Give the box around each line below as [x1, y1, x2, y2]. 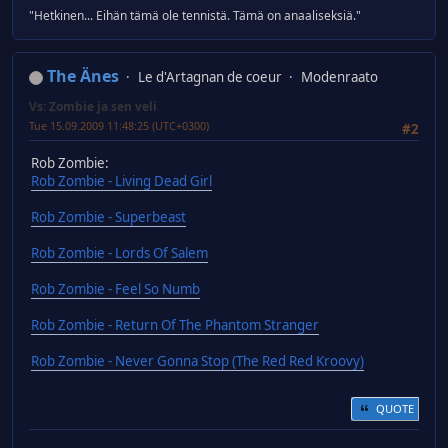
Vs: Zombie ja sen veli [29, 98, 157, 116]
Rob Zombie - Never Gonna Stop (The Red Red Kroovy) [31, 352, 364, 371]
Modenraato [301, 68, 378, 87]
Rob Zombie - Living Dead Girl [31, 172, 212, 191]
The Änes [47, 65, 119, 88]
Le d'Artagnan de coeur [138, 68, 282, 87]
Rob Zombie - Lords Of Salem [31, 244, 208, 263]
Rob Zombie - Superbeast [31, 208, 186, 227]
